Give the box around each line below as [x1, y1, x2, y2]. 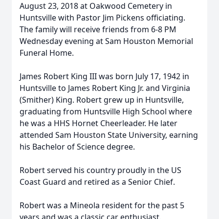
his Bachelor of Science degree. [20, 141, 135, 152]
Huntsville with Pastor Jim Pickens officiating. [20, 12, 185, 23]
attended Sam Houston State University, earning [20, 130, 198, 140]
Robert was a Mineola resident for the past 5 [20, 200, 184, 211]
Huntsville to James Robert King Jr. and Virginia [20, 83, 190, 93]
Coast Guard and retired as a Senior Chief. [20, 176, 175, 187]
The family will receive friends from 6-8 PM [20, 24, 176, 35]
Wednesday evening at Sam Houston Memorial [20, 36, 193, 46]
